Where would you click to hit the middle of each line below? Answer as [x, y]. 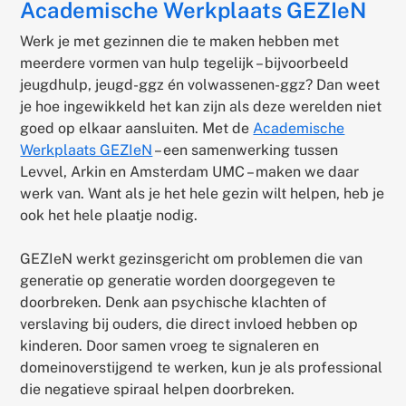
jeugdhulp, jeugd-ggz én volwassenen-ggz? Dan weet [200, 84]
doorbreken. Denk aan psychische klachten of [174, 302]
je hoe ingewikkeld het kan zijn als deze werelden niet [201, 106]
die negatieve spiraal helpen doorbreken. [159, 389]
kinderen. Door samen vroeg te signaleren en [170, 345]
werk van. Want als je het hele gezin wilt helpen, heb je [203, 193]
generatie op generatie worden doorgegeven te [178, 280]
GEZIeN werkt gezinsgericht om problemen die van [192, 258]
